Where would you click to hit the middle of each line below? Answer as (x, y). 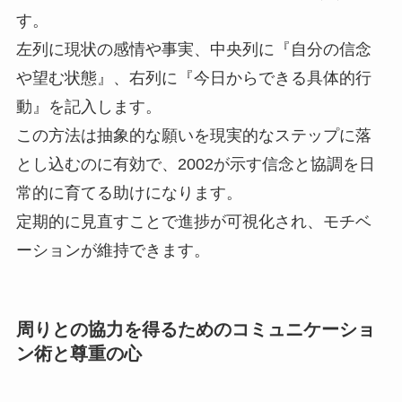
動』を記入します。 (88, 107)
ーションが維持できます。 (113, 251)
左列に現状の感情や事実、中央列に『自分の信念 (193, 50)
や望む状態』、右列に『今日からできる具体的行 (193, 79)
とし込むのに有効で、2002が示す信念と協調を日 (195, 165)
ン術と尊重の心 (79, 354)
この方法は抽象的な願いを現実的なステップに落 (193, 136)
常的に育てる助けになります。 (129, 193)
